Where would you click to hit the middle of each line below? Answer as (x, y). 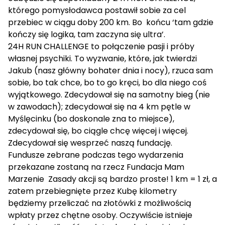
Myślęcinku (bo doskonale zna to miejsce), (91, 119)
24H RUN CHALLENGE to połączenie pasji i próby (101, 46)
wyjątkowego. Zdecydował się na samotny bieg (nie (109, 95)
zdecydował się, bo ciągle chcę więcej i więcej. (98, 131)
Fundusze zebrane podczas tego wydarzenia (96, 155)
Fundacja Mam (155, 167)
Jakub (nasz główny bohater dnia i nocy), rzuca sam (110, 71)
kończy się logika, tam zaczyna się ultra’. (87, 34)
